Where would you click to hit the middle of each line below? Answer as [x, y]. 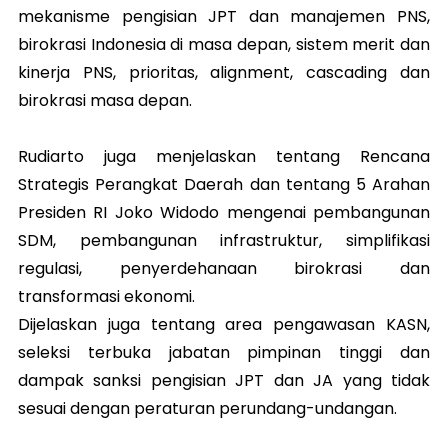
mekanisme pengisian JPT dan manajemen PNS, [224, 17]
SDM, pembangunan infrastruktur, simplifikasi [224, 241]
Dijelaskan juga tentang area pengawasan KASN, [224, 325]
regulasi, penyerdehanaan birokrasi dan [224, 269]
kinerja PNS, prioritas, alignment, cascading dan [224, 73]
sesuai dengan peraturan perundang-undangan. [207, 409]
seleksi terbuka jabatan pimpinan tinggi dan [224, 353]
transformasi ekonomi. [106, 297]
